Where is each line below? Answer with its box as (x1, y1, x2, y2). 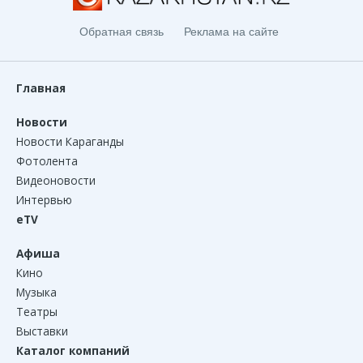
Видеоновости (16, 172, 96, 188)
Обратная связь (79, 24, 164, 38)
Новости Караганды (16, 133, 124, 149)
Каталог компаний (16, 342, 130, 358)
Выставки (16, 322, 68, 339)
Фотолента (16, 152, 78, 169)
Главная (16, 79, 66, 96)
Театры (16, 303, 58, 319)
